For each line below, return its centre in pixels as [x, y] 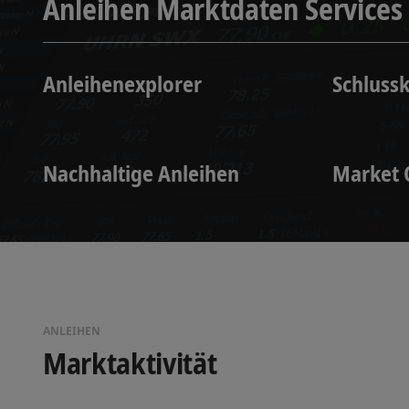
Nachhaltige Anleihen [141, 173]
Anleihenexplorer [122, 83]
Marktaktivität [130, 363]
